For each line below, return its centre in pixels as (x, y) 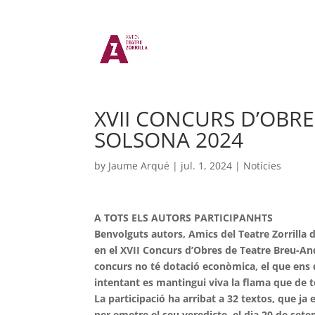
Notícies (263, 166)
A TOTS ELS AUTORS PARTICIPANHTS (184, 218)
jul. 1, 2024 (207, 166)
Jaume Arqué (139, 166)
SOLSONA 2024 (169, 140)
